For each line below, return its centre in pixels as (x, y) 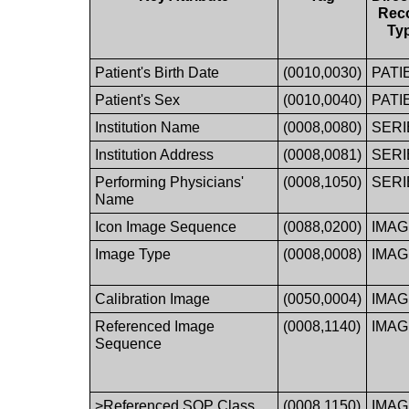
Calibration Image (153, 299)
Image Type (133, 254)
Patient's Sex (138, 100)
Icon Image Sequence (166, 226)
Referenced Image (155, 326)
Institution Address (155, 154)
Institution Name (148, 127)
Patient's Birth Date (157, 72)
